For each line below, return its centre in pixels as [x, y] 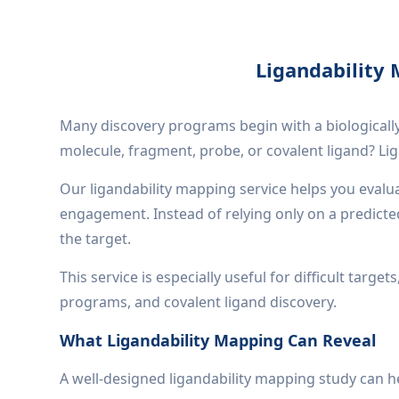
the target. [96, 239]
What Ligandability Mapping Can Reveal [218, 340]
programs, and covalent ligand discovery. [199, 302]
